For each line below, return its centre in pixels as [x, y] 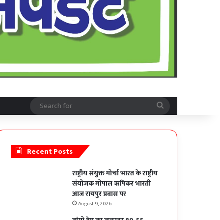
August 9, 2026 [95, 204]
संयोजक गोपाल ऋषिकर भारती [112, 184]
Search [175, 106]
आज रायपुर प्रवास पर [99, 194]
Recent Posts [50, 152]
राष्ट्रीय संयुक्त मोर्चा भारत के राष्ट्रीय [115, 173]
